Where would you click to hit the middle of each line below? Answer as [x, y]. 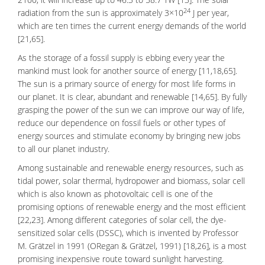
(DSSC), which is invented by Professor [166, 233]
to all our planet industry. [64, 149]
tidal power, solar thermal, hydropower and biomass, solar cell [131, 181]
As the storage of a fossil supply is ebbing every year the [121, 58]
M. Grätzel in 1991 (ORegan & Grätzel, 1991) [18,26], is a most [132, 246]
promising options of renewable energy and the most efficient [132, 207]
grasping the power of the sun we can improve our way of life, [131, 110]
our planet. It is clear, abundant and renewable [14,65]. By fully [132, 97]
